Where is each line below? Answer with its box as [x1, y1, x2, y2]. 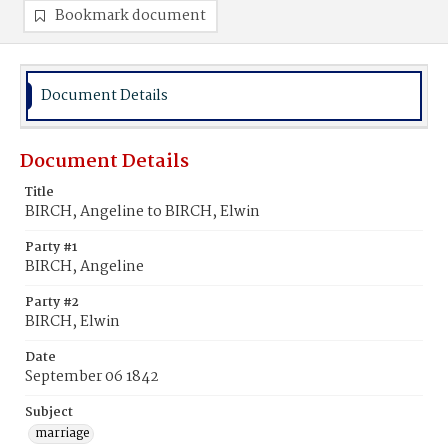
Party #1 [25, 237, 77, 258]
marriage [35, 423, 90, 444]
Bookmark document [55, 4, 206, 28]
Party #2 [25, 292, 79, 313]
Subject [25, 402, 73, 423]
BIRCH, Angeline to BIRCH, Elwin [25, 200, 260, 224]
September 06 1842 [25, 365, 159, 389]
